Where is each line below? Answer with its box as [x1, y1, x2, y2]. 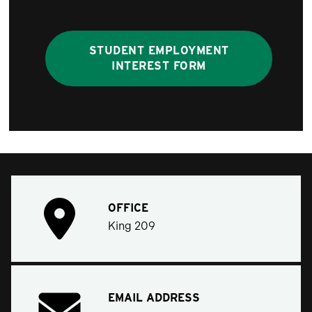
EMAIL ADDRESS [108, 291, 200, 305]
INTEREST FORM [111, 58, 206, 72]
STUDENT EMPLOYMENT [88, 43, 229, 57]
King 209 [108, 219, 155, 233]
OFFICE [108, 201, 148, 214]
